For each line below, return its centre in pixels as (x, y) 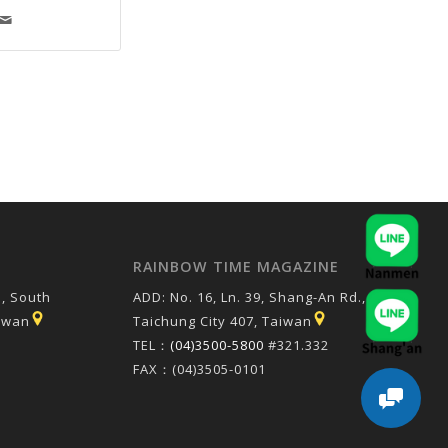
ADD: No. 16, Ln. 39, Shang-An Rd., (249, 297)
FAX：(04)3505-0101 (199, 369)
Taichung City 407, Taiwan (222, 321)
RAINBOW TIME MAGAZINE (235, 267)
